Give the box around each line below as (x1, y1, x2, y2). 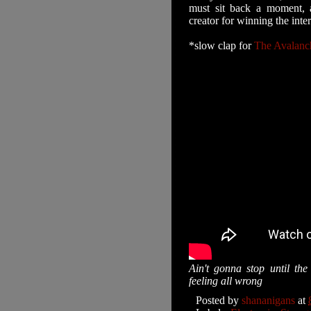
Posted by (196, 294, 242, 306)
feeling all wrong (189, 275, 262, 287)
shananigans (242, 294, 295, 306)
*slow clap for (189, 40, 254, 51)
